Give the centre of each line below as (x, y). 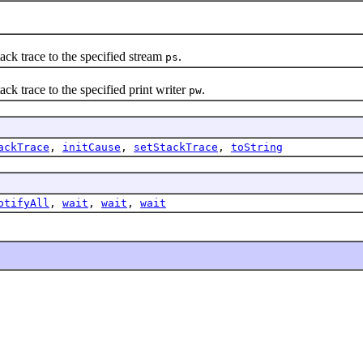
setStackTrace (176, 147)
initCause (92, 147)
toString (257, 147)
